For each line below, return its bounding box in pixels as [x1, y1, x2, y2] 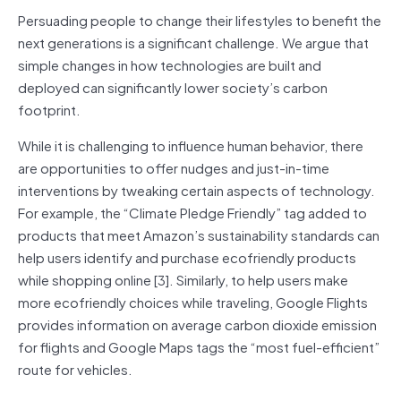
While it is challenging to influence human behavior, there [18, 133, 363, 156]
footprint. [18, 98, 83, 120]
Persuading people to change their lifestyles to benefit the [18, 8, 381, 30]
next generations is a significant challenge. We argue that [18, 30, 369, 53]
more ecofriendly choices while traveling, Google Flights [18, 290, 368, 312]
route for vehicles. [18, 357, 135, 380]
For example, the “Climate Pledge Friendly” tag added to [18, 200, 367, 223]
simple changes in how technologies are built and [18, 53, 321, 75]
